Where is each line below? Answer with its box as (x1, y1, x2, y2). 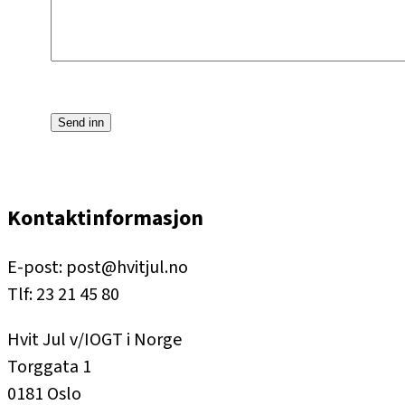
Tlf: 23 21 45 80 (7, 281, 119, 307)
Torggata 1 (7, 353, 91, 380)
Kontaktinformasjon (7, 202, 203, 234)
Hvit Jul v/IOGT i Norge (7, 326, 182, 353)
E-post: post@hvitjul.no (7, 254, 188, 280)
